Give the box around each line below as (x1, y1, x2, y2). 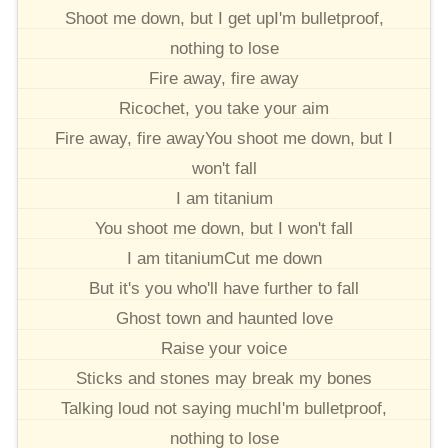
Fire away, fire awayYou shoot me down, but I (55, 129, 393, 148)
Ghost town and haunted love (115, 309, 333, 328)
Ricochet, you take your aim (119, 99, 329, 118)
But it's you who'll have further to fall (89, 279, 359, 298)
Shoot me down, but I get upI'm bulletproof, (64, 9, 384, 28)
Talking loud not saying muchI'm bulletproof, (61, 399, 387, 418)
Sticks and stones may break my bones (76, 369, 372, 388)
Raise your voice (161, 339, 287, 358)
